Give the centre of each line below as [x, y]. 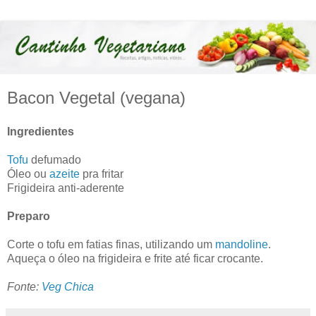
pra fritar [102, 174]
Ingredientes [41, 131]
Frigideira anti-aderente [66, 188]
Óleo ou [28, 174]
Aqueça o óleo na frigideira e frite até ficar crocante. [135, 258]
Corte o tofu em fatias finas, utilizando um [111, 244]
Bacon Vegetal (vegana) [96, 98]
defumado [55, 159]
